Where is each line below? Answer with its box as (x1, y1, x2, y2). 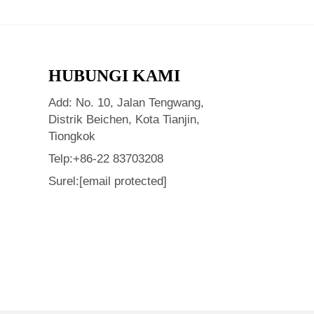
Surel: (48, 175, 79, 188)
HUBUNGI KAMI (48, 67, 180, 85)
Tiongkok (48, 130, 95, 143)
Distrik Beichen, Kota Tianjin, (48, 113, 200, 126)
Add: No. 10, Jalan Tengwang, (48, 96, 204, 109)
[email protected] (78, 175, 167, 188)
